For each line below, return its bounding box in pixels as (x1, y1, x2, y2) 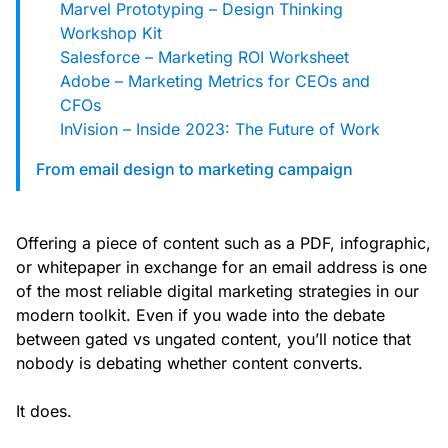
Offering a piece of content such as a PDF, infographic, (16, 233, 431, 254)
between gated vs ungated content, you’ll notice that (16, 329, 411, 350)
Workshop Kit (60, 23, 162, 44)
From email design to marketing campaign (36, 159, 353, 180)
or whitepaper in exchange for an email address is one (16, 257, 427, 278)
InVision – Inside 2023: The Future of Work (60, 119, 380, 140)
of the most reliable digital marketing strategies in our (16, 281, 419, 302)
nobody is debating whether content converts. (16, 353, 363, 374)
